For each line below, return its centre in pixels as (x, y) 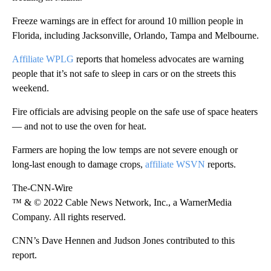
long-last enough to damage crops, (79, 165)
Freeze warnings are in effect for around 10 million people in (128, 21)
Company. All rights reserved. (69, 217)
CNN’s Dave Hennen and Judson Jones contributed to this (123, 241)
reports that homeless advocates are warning (159, 59)
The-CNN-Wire (42, 188)
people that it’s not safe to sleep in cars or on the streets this (124, 74)
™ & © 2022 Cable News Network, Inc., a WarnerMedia (122, 203)
